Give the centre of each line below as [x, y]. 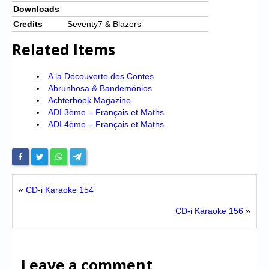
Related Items [64, 49]
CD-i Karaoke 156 [209, 210]
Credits [28, 24]
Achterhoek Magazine [89, 100]
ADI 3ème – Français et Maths [106, 112]
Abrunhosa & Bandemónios [100, 88]
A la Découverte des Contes [101, 76]
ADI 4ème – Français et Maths [106, 124]
